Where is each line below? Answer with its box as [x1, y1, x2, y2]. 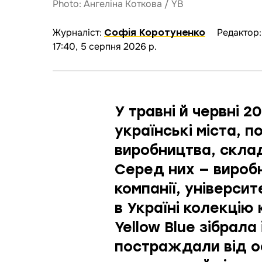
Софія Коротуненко [104, 27, 205, 39]
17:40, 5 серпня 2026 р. [53, 40, 157, 53]
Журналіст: [53, 26, 104, 39]
